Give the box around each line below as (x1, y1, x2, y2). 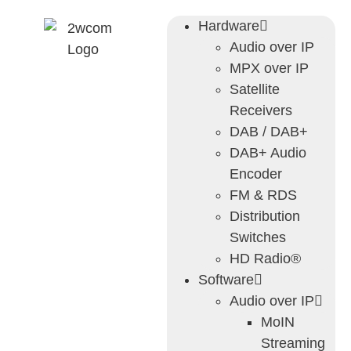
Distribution (229, 208, 300, 224)
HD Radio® (229, 251, 301, 266)
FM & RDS (229, 187, 297, 203)
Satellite (229, 81, 280, 97)
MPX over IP (229, 60, 309, 76)
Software (197, 272, 254, 288)
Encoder (229, 166, 282, 182)
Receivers (229, 103, 292, 118)
